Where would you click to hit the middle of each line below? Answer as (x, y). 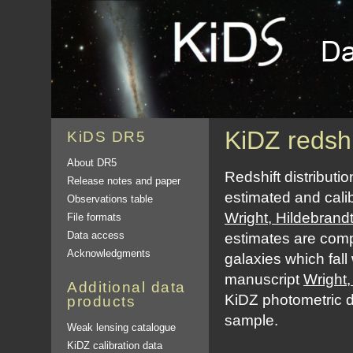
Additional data (126, 287)
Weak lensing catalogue (121, 327)
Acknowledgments (109, 253)
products (101, 301)
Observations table (110, 199)
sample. (251, 320)
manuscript (264, 279)
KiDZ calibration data (115, 346)
